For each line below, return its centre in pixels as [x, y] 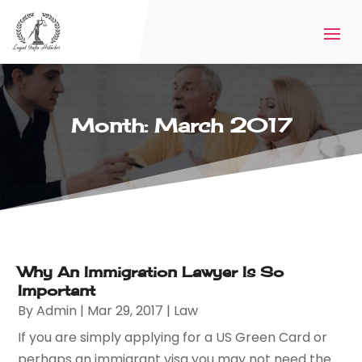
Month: [112, 126]
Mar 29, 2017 [126, 310]
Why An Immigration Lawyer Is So [151, 271]
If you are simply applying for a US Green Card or [173, 337]
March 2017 [223, 126]
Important [57, 290]
